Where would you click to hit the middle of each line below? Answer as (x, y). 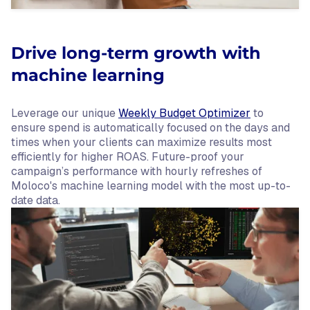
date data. (36, 200)
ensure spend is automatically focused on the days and (151, 128)
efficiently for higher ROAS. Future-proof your (128, 157)
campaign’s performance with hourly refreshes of (137, 171)
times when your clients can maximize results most (142, 142)
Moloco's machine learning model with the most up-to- (151, 186)
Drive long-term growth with (136, 53)
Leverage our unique (65, 113)
